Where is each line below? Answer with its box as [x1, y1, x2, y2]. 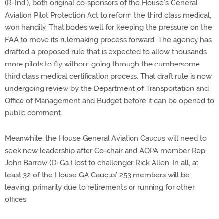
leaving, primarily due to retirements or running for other [5, 183, 195, 192]
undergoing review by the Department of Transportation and [5, 84, 209, 93]
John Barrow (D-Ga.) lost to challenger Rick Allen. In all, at [5, 158, 198, 167]
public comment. [5, 109, 62, 117]
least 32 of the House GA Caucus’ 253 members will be [5, 171, 190, 179]
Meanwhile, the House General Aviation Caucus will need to [5, 134, 207, 143]
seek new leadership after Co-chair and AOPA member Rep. [5, 146, 207, 155]
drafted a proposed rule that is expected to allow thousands [5, 47, 207, 56]
